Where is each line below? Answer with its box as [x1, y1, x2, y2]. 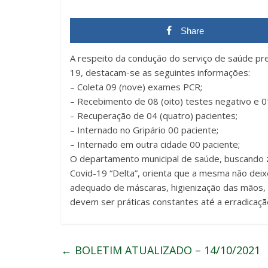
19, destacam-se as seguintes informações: [70, 66, 250, 78]
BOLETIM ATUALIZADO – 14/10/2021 [72, 242, 260, 257]
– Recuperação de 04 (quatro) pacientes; [70, 109, 237, 121]
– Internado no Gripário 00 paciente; [70, 123, 218, 136]
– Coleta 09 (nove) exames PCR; [70, 80, 202, 93]
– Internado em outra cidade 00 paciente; [70, 138, 240, 150]
